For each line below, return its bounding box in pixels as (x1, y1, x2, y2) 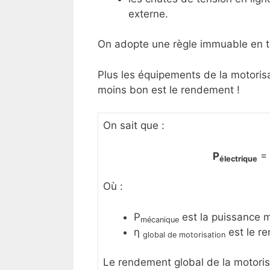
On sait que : (103, 119, 165, 132)
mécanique (140, 215, 179, 225)
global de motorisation (143, 230, 225, 240)
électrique (219, 154, 257, 164)
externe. (128, 7, 168, 20)
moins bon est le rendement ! (98, 83, 240, 96)
